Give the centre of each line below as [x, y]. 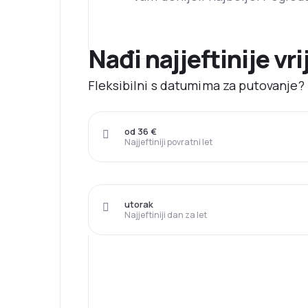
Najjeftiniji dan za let [166, 215]
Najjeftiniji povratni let [168, 142]
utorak [139, 205]
